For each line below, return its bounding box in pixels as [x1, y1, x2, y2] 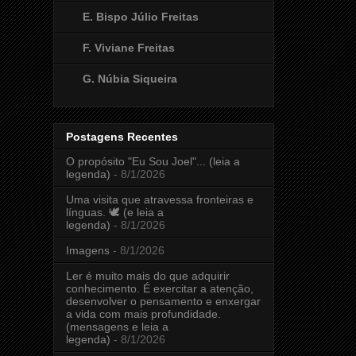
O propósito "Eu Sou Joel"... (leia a [66, 155, 240, 168]
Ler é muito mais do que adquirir [66, 269, 230, 283]
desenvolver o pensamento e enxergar [66, 295, 261, 308]
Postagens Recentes [66, 130, 178, 144]
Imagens [66, 244, 110, 257]
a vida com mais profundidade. [66, 308, 221, 321]
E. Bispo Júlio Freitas [83, 10, 199, 23]
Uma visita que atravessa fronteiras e [66, 193, 253, 207]
